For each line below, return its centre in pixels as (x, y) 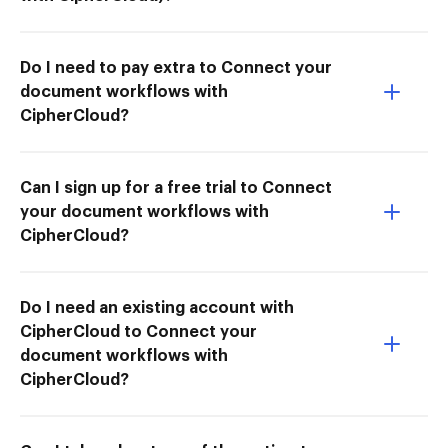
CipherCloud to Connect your (138, 331)
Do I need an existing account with (157, 307)
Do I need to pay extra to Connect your (176, 67)
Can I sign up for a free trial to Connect (176, 187)
